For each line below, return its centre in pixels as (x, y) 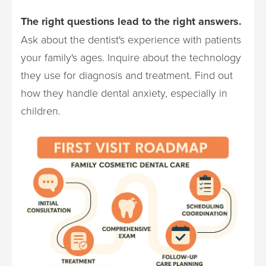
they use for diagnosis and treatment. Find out (127, 75)
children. (41, 110)
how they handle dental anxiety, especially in (124, 92)
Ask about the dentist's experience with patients (131, 39)
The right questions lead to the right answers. (131, 21)
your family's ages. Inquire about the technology (131, 57)
